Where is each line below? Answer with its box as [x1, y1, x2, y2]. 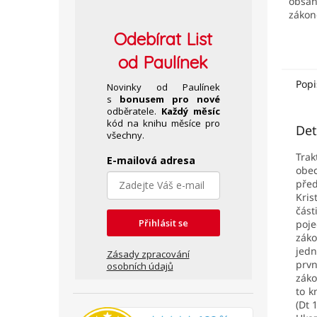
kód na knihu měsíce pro [106, 117, 220, 129]
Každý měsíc [161, 105, 220, 117]
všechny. [106, 129, 144, 142]
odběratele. [106, 105, 161, 117]
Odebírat [114, 28, 181, 50]
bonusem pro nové [119, 93, 220, 105]
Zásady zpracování [106, 248, 190, 260]
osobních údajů [106, 260, 173, 272]
